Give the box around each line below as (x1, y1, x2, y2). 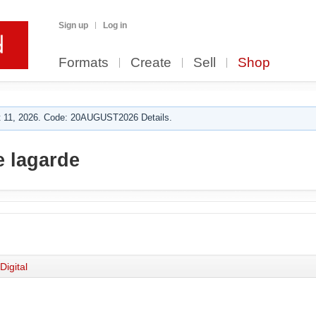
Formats (59, 55, 109, 70)
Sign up (59, 20, 88, 30)
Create (130, 55, 171, 70)
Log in (103, 20, 127, 30)
